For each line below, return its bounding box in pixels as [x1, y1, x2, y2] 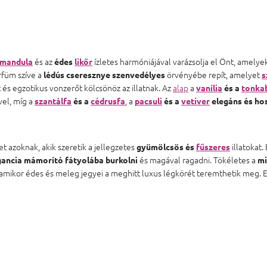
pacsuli [135, 95, 162, 106]
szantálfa [35, 95, 72, 106]
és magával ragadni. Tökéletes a [138, 153, 257, 166]
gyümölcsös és [136, 141, 196, 152]
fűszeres [196, 141, 230, 152]
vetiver [181, 95, 210, 106]
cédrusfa [91, 95, 125, 106]
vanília [196, 82, 222, 93]
